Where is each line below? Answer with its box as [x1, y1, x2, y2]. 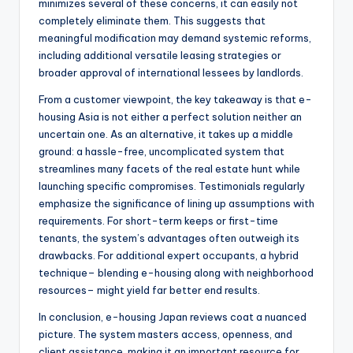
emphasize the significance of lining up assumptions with [39, 197, 314, 210]
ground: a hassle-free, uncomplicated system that [39, 145, 284, 158]
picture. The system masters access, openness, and [39, 328, 292, 341]
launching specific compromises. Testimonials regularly [39, 180, 305, 193]
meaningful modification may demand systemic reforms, [39, 32, 311, 45]
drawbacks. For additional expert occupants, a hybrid [39, 249, 299, 262]
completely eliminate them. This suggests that [39, 14, 266, 28]
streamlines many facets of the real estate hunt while [39, 162, 300, 176]
